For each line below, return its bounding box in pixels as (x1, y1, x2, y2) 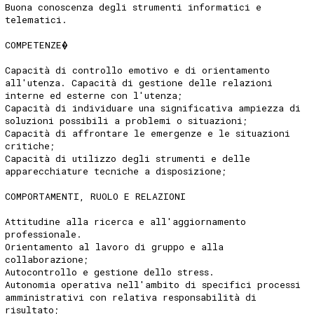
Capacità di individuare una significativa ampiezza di (5, 101, 301, 114)
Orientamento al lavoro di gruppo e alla (5, 240, 224, 253)
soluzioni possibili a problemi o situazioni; (5, 114, 249, 127)
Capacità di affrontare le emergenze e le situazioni (5, 126, 291, 139)
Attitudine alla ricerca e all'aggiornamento (5, 214, 247, 228)
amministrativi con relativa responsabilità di (5, 290, 257, 303)
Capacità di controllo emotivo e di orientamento (5, 63, 271, 76)
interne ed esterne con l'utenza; (5, 88, 184, 102)
